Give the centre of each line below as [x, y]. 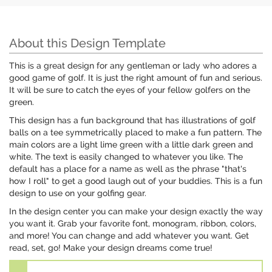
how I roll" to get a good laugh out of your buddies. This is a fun [136, 181]
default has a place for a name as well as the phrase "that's [128, 169]
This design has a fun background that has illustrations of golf [132, 121]
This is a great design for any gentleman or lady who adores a [133, 66]
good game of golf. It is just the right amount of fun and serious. [136, 78]
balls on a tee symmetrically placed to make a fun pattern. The [135, 133]
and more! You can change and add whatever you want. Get [129, 236]
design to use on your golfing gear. [78, 193]
